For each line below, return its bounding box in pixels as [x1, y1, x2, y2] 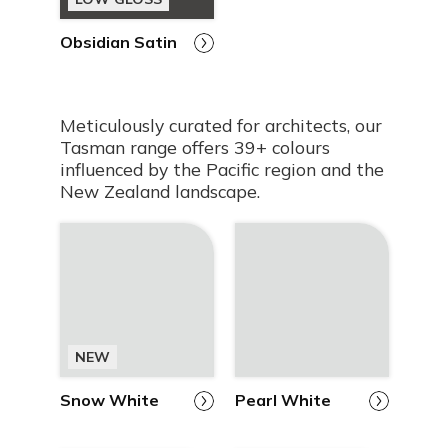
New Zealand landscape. [59, 180, 260, 202]
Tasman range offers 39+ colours [59, 136, 330, 158]
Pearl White [234, 390, 331, 410]
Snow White [59, 390, 159, 410]
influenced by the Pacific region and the [59, 158, 384, 180]
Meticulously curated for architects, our [59, 114, 382, 136]
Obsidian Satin [59, 32, 177, 52]
